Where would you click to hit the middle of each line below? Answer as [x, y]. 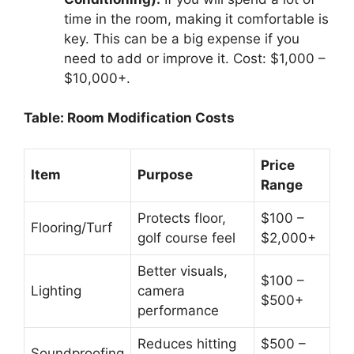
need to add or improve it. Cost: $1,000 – [195, 58]
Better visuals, [183, 271]
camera [161, 290]
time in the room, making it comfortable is [196, 19]
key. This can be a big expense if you [182, 38]
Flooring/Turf [72, 227]
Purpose [165, 174]
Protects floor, [182, 218]
